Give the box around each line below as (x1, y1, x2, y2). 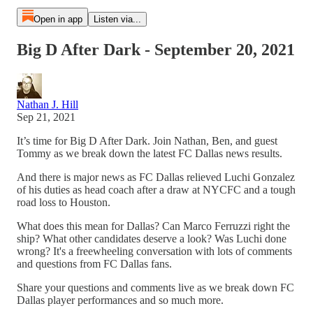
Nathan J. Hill (17, 98, 78, 110)
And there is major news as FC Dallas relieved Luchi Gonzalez (17, 170, 295, 183)
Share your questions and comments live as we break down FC (17, 281, 294, 293)
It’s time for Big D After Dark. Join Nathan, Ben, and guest (17, 134, 277, 147)
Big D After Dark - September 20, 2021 (17, 40, 295, 59)
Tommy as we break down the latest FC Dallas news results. (17, 147, 282, 159)
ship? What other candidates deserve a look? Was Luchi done (17, 232, 286, 245)
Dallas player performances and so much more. (17, 293, 224, 306)
